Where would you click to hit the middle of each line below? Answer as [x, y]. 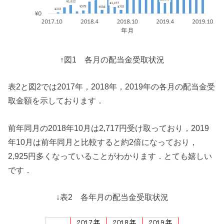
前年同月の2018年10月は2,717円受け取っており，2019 [109, 128]
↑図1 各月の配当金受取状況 [112, 59]
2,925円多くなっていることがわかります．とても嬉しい [110, 156]
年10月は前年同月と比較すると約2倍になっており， [103, 142]
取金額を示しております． [56, 101]
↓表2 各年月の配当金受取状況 [112, 197]
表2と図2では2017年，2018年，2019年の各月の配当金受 [112, 87]
